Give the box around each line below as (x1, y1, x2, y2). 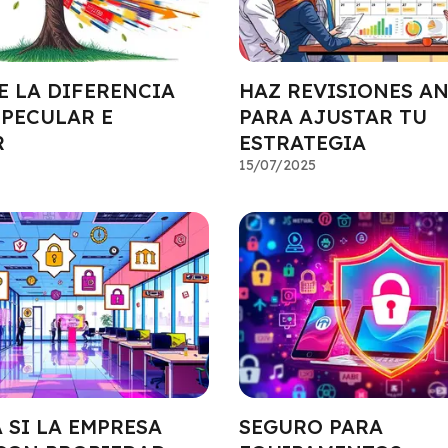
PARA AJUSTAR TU (239, 103, 427, 129)
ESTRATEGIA (239, 129, 366, 155)
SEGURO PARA (239, 414, 383, 440)
